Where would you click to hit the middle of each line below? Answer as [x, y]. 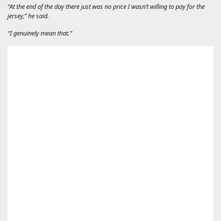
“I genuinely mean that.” [40, 33]
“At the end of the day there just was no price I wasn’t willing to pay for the [106, 6]
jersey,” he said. [28, 16]
